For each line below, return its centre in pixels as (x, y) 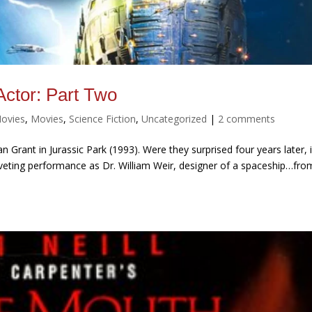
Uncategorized (174, 119)
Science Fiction (103, 119)
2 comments (247, 119)
